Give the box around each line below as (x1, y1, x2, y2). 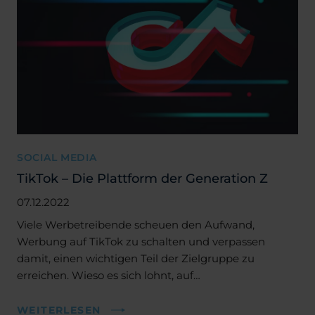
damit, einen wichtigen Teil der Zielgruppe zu (17, 251, 255, 265)
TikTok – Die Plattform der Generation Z (17, 169, 268, 186)
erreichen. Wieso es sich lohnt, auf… (17, 268, 200, 282)
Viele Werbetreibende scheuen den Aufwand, (17, 217, 255, 231)
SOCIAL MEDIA (17, 150, 97, 164)
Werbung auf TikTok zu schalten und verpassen (17, 234, 265, 248)
